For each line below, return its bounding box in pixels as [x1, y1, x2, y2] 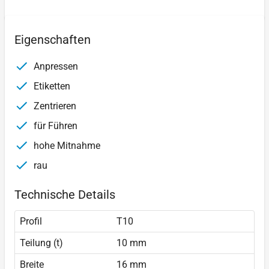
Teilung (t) [20, 237, 63, 249]
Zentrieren [31, 100, 76, 112]
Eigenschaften [14, 32, 91, 47]
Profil [20, 215, 42, 227]
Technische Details [14, 187, 115, 202]
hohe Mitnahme [31, 139, 100, 151]
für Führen [31, 119, 77, 131]
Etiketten [31, 80, 70, 92]
